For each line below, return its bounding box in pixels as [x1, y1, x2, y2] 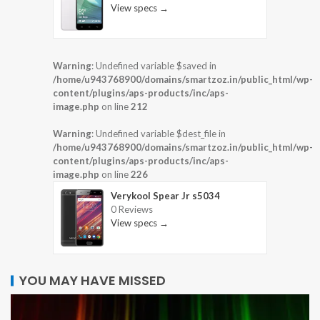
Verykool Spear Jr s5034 [111, 190, 220, 202]
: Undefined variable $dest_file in [91, 128, 226, 140]
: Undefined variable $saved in [91, 60, 216, 72]
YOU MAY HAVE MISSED [19, 271, 166, 289]
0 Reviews [111, 204, 153, 216]
